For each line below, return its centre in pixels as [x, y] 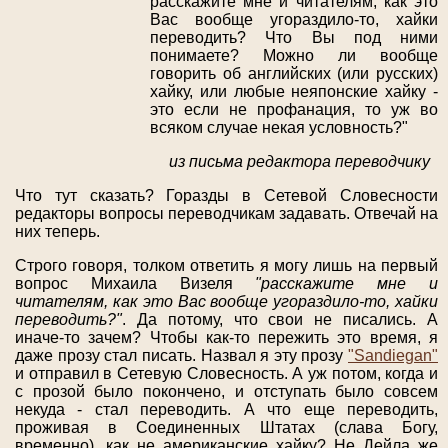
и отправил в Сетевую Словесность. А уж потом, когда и [226, 374]
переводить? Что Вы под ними [294, 38]
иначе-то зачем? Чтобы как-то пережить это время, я [226, 338]
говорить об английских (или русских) [294, 74]
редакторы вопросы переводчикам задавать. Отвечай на [226, 214]
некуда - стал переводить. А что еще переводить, [226, 410]
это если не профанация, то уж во [294, 110]
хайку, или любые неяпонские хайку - [294, 92]
